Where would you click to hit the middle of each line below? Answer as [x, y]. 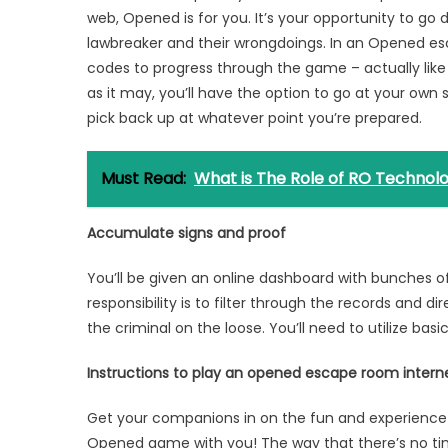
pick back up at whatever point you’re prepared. [254, 118]
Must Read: [143, 178]
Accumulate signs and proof [186, 233]
